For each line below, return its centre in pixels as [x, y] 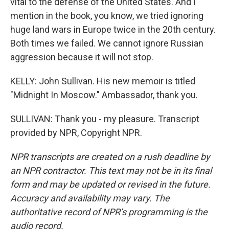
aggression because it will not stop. [82, 57]
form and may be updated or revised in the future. [110, 184]
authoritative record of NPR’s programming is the [109, 212]
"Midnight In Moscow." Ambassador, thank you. [104, 95]
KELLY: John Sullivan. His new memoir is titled [103, 81]
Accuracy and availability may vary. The [90, 198]
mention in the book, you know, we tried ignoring [107, 16]
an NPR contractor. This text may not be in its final [111, 170]
